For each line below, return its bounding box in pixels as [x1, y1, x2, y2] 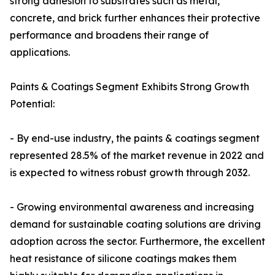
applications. [10, 46, 70, 59]
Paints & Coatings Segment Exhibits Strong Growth [10, 80, 249, 93]
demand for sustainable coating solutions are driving [10, 218, 261, 231]
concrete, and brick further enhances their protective [10, 12, 260, 25]
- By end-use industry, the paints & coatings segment [10, 132, 260, 145]
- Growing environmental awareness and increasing [10, 201, 254, 214]
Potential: [10, 98, 55, 110]
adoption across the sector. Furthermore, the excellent [10, 235, 265, 248]
